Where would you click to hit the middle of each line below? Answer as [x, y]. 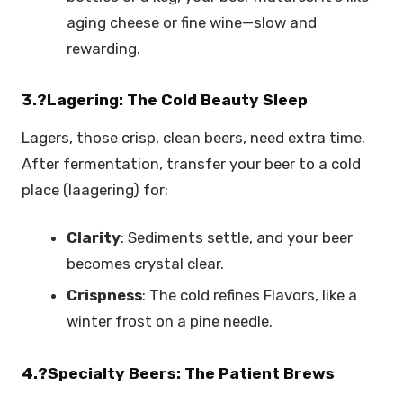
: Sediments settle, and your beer [237, 237]
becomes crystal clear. [148, 263]
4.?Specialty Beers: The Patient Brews [178, 373]
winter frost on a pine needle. [172, 322]
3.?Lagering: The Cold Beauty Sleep [165, 100]
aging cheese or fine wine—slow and [192, 22]
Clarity [94, 237]
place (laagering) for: [97, 190]
